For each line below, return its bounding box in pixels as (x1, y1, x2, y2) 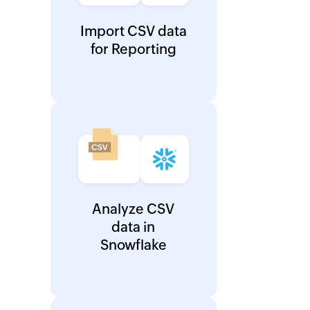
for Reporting (90, 41, 176, 57)
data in (111, 219, 156, 235)
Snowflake (100, 237, 167, 253)
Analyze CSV (92, 201, 175, 217)
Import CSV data (80, 23, 187, 39)
